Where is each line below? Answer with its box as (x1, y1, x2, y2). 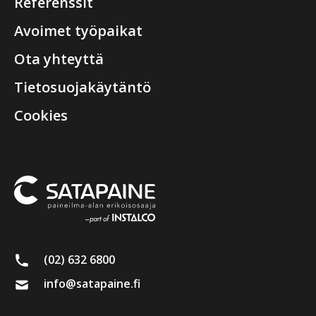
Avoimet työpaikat (14, 20, 142, 40)
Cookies (14, 105, 68, 125)
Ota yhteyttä (14, 49, 104, 68)
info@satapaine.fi (43, 276, 140, 292)
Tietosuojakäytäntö (14, 77, 151, 97)
